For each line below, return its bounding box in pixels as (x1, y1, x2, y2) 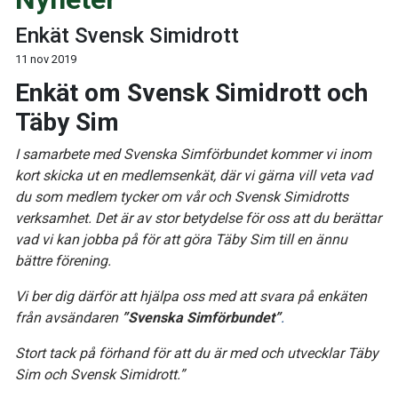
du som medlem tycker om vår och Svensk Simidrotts (15, 188, 348, 205)
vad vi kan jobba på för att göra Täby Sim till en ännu (15, 231, 347, 248)
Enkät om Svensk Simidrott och (15, 78, 368, 107)
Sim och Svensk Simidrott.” (15, 366, 185, 383)
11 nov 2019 (15, 52, 76, 66)
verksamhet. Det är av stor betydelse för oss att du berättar (15, 210, 381, 227)
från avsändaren (15, 309, 122, 326)
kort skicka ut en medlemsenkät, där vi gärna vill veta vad (15, 167, 372, 184)
